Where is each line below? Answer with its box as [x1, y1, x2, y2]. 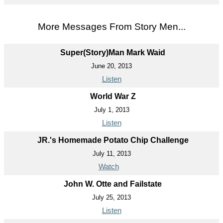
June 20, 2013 [91, 62, 132, 70]
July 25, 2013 [92, 193, 131, 201]
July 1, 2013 [94, 106, 129, 113]
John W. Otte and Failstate [64, 179, 162, 188]
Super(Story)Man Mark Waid [60, 48, 165, 57]
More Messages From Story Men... [37, 21, 186, 32]
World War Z [90, 92, 136, 101]
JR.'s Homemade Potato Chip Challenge [37, 135, 189, 144]
